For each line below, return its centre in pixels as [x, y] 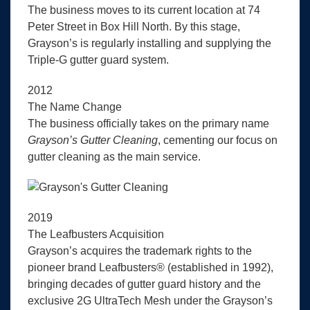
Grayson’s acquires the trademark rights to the [140, 251]
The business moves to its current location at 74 [144, 10]
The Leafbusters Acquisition [96, 235]
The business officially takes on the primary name [148, 124]
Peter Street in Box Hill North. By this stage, [134, 27]
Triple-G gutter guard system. [98, 60]
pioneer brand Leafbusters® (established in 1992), [151, 268]
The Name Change [75, 107]
